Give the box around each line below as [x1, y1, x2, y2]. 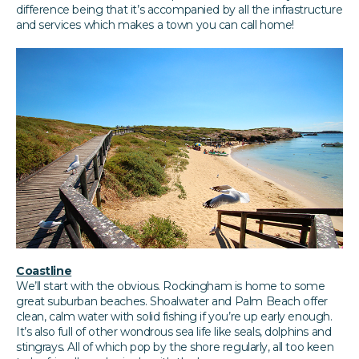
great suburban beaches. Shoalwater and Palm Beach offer [16, 293, 328, 309]
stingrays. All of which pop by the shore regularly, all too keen [16, 339, 334, 354]
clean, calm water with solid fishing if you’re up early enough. [16, 309, 333, 324]
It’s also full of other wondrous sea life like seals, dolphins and [16, 324, 332, 339]
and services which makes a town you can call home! [16, 17, 294, 32]
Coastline [16, 263, 72, 278]
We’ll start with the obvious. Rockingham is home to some [16, 278, 325, 293]
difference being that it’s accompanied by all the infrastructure [16, 2, 343, 17]
